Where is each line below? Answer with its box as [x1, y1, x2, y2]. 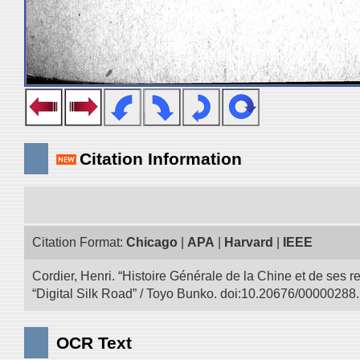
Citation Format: [32, 235, 126, 249]
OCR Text [56, 333, 132, 352]
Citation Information [80, 149, 242, 168]
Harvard [224, 235, 273, 249]
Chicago [126, 235, 178, 249]
